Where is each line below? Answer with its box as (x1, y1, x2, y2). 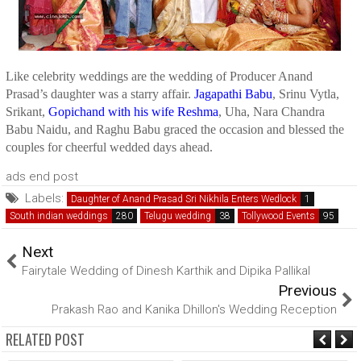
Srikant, (6, 105, 48, 118)
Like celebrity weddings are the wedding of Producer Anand (6, 69, 313, 83)
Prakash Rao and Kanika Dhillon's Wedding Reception (52, 302, 337, 317)
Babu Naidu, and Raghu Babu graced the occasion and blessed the (6, 122, 344, 136)
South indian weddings (10, 210, 108, 222)
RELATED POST (6, 329, 85, 350)
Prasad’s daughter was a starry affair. (6, 87, 194, 101)
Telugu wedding (144, 210, 211, 222)
